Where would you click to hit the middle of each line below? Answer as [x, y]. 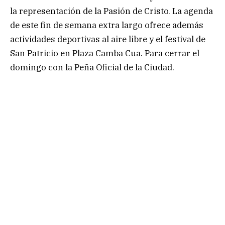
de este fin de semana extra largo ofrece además [107, 25]
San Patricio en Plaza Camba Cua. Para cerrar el [105, 53]
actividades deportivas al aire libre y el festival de [108, 39]
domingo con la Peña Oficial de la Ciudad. [92, 67]
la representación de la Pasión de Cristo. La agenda [111, 11]
